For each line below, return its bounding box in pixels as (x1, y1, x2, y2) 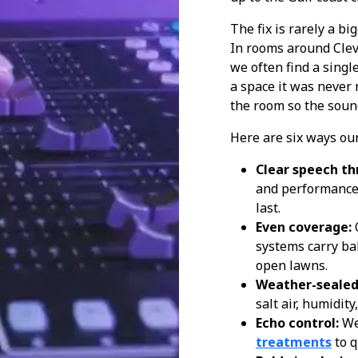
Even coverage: (256, 218, 352, 236)
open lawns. (256, 257, 328, 274)
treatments (256, 333, 332, 351)
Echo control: (256, 314, 339, 332)
